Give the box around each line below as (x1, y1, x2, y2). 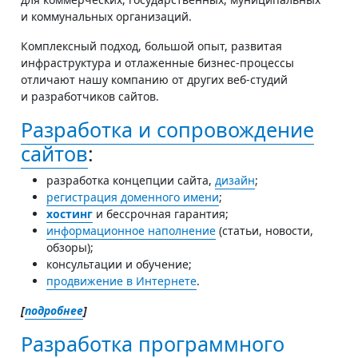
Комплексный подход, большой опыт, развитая (21, 38, 282, 54)
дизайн (215, 172, 255, 188)
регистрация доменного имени (46, 189, 219, 205)
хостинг (46, 205, 93, 221)
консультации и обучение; (46, 256, 192, 272)
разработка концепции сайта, (46, 172, 215, 188)
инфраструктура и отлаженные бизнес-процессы (21, 54, 294, 70)
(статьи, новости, (216, 222, 313, 238)
